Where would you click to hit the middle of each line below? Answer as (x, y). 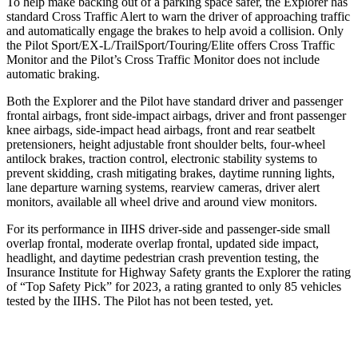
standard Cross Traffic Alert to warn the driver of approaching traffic (178, 16)
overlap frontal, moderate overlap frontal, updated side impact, (163, 243)
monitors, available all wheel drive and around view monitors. (162, 201)
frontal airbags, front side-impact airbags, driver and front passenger (176, 115)
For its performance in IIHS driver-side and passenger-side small (168, 229)
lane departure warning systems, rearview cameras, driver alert (163, 187)
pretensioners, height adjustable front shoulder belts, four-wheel (166, 144)
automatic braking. (53, 74)
